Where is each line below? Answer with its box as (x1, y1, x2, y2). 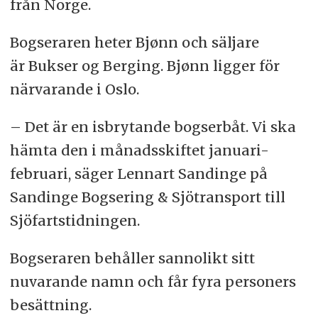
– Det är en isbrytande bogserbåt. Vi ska (9, 118, 296, 136)
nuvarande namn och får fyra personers (9, 273, 296, 291)
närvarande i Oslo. (9, 80, 139, 99)
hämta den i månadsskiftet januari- (9, 141, 269, 160)
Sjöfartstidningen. (9, 212, 140, 230)
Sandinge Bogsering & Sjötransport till (9, 188, 285, 207)
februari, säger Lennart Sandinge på (9, 165, 268, 183)
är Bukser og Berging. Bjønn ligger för (9, 57, 280, 75)
